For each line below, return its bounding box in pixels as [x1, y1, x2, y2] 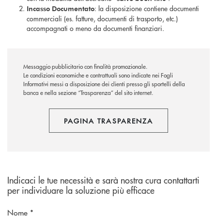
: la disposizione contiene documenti [94, 3, 199, 14]
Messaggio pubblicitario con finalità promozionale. [23, 62, 147, 71]
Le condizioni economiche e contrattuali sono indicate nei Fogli [23, 71, 173, 80]
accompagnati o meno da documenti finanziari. [27, 23, 166, 33]
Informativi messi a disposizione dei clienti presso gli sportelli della [23, 80, 185, 89]
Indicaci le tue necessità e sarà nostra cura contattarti [7, 174, 200, 186]
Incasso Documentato [27, 4, 94, 14]
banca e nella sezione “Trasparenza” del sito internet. [23, 89, 153, 97]
